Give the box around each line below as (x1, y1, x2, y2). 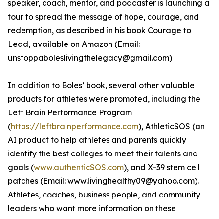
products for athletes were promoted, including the (8, 94, 200, 104)
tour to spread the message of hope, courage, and (8, 12, 199, 22)
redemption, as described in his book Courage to (8, 25, 191, 36)
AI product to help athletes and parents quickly (8, 135, 186, 145)
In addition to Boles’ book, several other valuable (8, 80, 195, 90)
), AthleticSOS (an (138, 121, 205, 131)
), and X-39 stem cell (124, 162, 200, 173)
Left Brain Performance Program (8, 108, 132, 118)
